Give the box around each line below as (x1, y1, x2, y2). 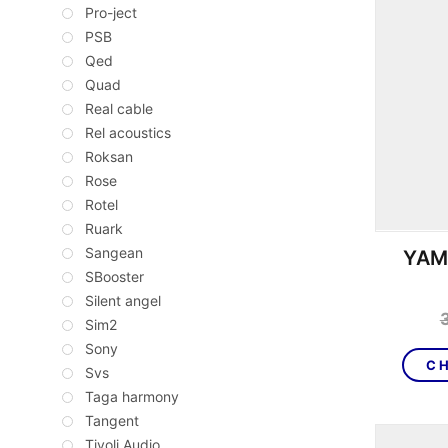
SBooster (85, 268, 144, 286)
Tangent (85, 412, 139, 430)
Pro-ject (85, 4, 137, 22)
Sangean (85, 244, 143, 262)
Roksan (85, 148, 133, 166)
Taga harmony (85, 388, 179, 406)
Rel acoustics (85, 124, 171, 142)
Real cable (85, 100, 153, 118)
